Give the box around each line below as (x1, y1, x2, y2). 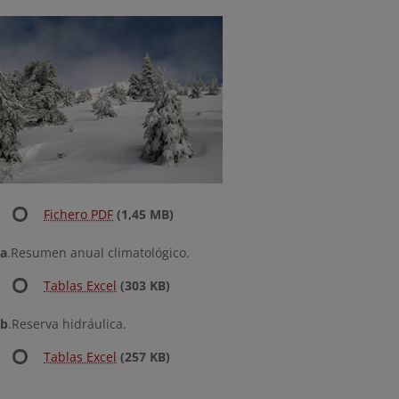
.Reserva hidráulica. (8, 315, 126, 332)
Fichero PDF (44, 206, 113, 223)
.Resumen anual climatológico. (7, 244, 190, 261)
